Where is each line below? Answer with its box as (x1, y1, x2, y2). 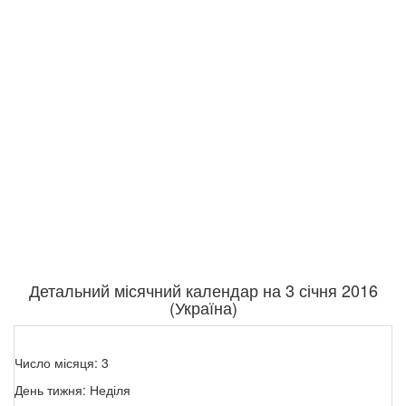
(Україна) (169, 295, 237, 320)
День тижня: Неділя (14, 381, 130, 400)
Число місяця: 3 (14, 353, 109, 372)
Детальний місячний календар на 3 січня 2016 (28, 278, 378, 303)
